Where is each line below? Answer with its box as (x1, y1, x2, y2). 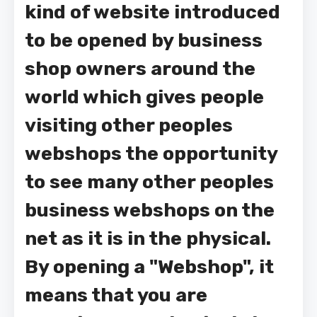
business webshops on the (25, 199, 275, 221)
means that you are (25, 284, 207, 306)
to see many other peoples (25, 171, 274, 193)
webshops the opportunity (25, 142, 277, 165)
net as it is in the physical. (25, 227, 271, 250)
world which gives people (25, 86, 264, 108)
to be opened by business (25, 29, 263, 52)
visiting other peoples (25, 114, 233, 137)
